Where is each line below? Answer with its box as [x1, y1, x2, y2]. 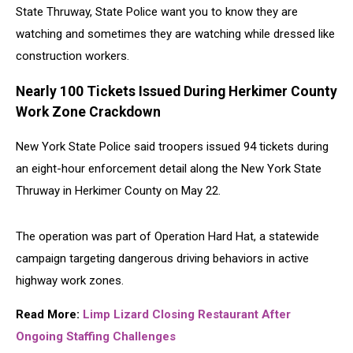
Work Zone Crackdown [16, 103, 161, 120]
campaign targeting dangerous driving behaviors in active [16, 251, 309, 266]
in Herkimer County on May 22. [60, 184, 221, 199]
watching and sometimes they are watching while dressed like [16, 27, 335, 41]
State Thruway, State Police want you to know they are [16, 5, 298, 19]
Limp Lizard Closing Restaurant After [83, 307, 291, 322]
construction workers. [16, 49, 129, 63]
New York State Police [16, 139, 131, 154]
